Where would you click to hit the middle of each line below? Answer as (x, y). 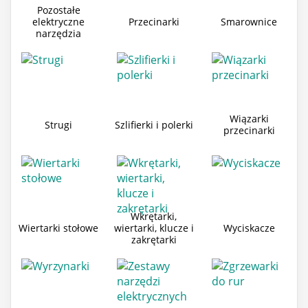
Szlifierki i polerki (154, 124)
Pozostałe (58, 10)
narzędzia (59, 33)
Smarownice (249, 21)
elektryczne (59, 21)
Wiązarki (249, 119)
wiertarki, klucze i (154, 228)
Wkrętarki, (154, 216)
